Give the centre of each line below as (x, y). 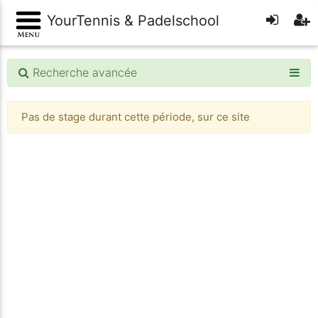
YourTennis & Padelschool (131, 21)
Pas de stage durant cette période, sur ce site (135, 116)
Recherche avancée (83, 72)
